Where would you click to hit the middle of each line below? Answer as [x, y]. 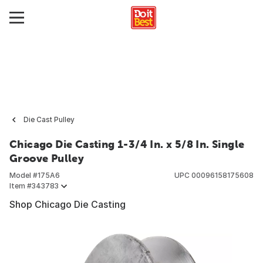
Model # [23, 175]
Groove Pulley [47, 158]
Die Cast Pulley [49, 119]
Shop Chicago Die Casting [68, 204]
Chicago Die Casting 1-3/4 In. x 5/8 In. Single [127, 144]
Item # [21, 186]
